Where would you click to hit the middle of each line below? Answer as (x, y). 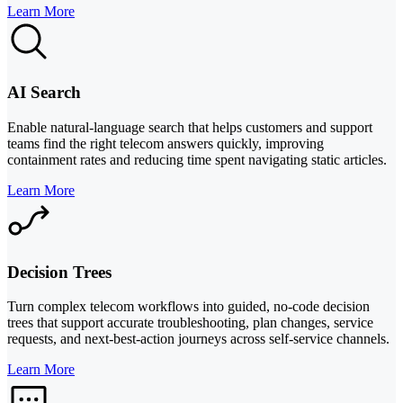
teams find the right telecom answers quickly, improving (166, 143)
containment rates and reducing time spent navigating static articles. (197, 159)
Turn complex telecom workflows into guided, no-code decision (188, 307)
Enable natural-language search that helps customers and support (190, 127)
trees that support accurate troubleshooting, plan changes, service (190, 323)
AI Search (44, 93)
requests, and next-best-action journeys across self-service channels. (198, 339)
